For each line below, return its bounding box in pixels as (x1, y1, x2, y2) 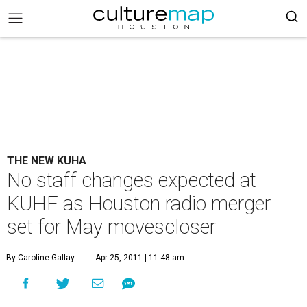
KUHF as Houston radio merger (7, 192, 271, 215)
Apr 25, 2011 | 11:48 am (95, 253, 184, 262)
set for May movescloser (7, 215, 216, 238)
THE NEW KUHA (7, 154, 86, 167)
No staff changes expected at (7, 169, 256, 192)
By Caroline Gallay (6, 253, 75, 262)
